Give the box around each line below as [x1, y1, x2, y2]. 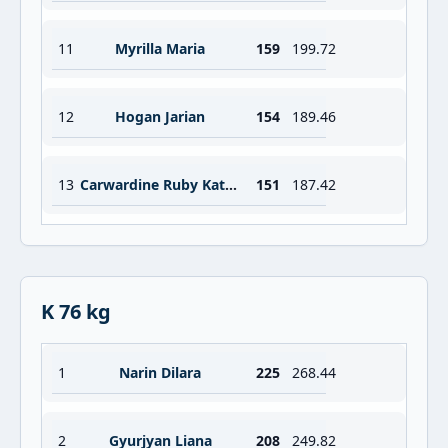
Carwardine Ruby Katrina [225, 175, 237, 194]
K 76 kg [41, 298, 111, 325]
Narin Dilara [119, 363, 201, 382]
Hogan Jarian [115, 107, 205, 126]
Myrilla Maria [115, 39, 205, 58]
